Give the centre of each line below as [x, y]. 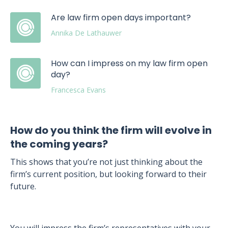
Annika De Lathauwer [86, 33]
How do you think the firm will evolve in [111, 130]
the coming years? [59, 144]
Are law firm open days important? [121, 18]
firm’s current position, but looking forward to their [108, 174]
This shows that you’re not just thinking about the [106, 162]
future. [24, 186]
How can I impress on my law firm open [129, 63]
